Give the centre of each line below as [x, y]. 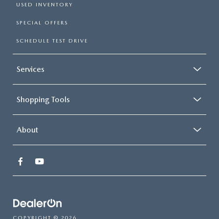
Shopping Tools [43, 99]
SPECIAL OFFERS [42, 22]
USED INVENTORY [44, 4]
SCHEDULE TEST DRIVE [52, 41]
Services [31, 69]
